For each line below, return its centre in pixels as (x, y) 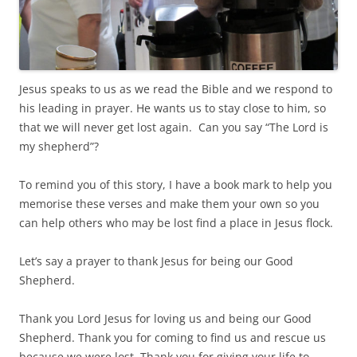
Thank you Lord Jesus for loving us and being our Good (165, 318)
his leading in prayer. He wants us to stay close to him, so (173, 108)
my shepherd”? (59, 146)
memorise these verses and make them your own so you (169, 203)
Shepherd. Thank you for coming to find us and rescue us (173, 337)
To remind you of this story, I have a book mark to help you (176, 184)
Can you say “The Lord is (263, 127)
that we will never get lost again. (109, 127)
